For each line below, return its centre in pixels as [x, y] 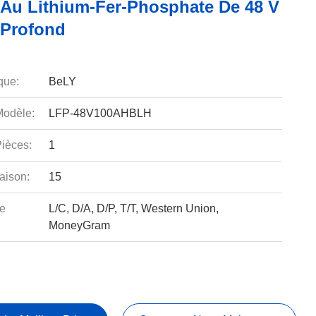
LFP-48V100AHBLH [100, 113]
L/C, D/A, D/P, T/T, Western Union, [133, 208]
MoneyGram [79, 225]
